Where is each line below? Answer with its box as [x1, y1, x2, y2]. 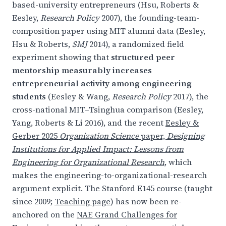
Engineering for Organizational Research [12, 156, 164, 167]
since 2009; [12, 196, 54, 207]
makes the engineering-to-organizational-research [12, 169, 207, 181]
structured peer [111, 51, 175, 63]
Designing [167, 130, 205, 141]
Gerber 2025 [12, 130, 60, 141]
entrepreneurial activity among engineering [12, 78, 192, 89]
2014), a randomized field [87, 38, 184, 49]
